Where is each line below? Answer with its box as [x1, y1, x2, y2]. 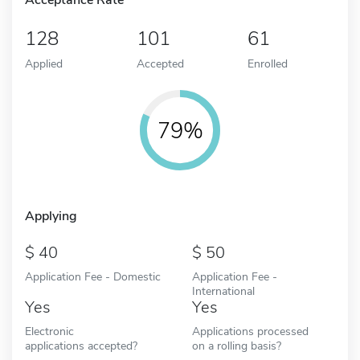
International [192, 282, 255, 299]
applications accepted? [25, 337, 137, 354]
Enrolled [247, 55, 288, 72]
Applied [25, 55, 63, 72]
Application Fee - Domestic [25, 268, 161, 284]
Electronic [25, 322, 74, 339]
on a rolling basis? [192, 337, 281, 354]
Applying [25, 207, 77, 225]
